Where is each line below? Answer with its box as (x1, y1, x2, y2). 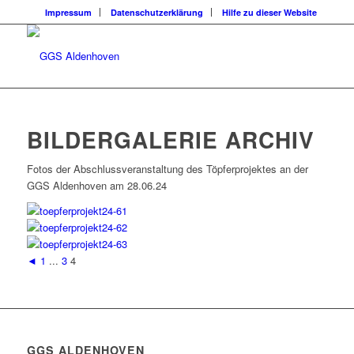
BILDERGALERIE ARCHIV (26, 123, 314, 156)
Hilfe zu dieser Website (221, 6, 317, 18)
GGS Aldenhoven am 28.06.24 (26, 178, 167, 194)
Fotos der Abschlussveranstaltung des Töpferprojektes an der (26, 161, 308, 177)
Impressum (44, 6, 92, 18)
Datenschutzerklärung (110, 6, 203, 18)
